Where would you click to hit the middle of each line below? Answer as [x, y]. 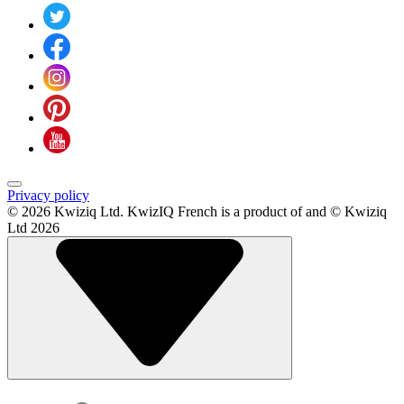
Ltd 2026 [33, 228]
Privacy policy [48, 196]
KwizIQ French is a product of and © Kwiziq [257, 212]
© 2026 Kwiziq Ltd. [65, 212]
